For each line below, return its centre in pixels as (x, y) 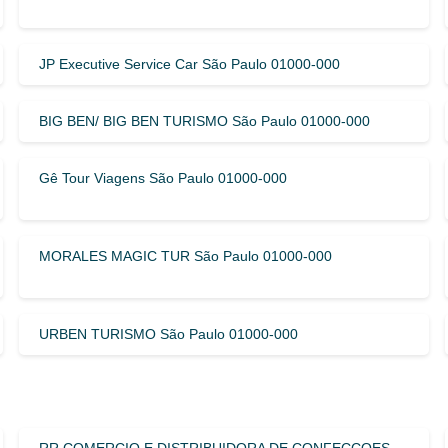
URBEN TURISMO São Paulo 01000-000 (168, 333)
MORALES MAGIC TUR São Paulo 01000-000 (185, 255)
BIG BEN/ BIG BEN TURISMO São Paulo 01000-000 (204, 120)
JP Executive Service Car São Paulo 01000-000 (189, 63)
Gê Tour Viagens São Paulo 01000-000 (162, 177)
